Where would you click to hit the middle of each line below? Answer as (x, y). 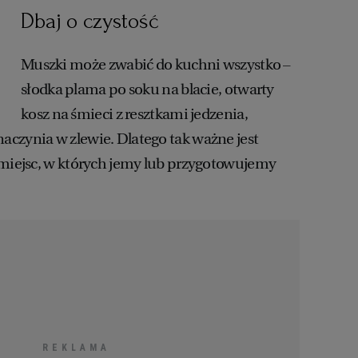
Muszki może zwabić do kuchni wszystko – (156, 65)
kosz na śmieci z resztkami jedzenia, (134, 114)
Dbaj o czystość (89, 22)
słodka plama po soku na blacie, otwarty (147, 89)
